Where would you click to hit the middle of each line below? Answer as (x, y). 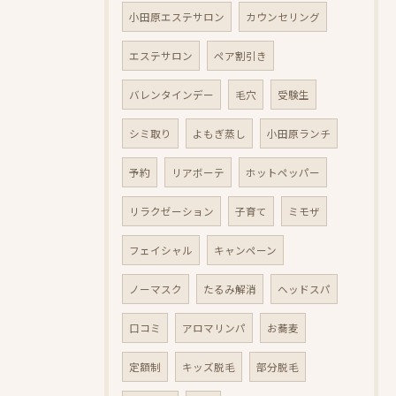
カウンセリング (283, 17)
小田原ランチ (299, 133)
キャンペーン (245, 250)
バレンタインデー (171, 95)
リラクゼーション (171, 211)
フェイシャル (161, 250)
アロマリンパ (214, 328)
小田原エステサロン (177, 17)
